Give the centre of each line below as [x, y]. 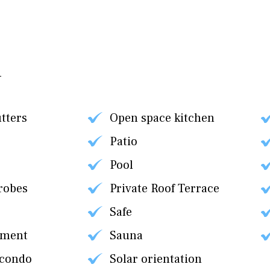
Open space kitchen [162, 118]
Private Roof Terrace [164, 189]
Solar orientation [155, 259]
